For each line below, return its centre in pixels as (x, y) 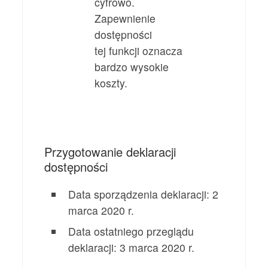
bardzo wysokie (132, 66)
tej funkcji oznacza (139, 50)
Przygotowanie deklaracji (110, 152)
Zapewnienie (125, 18)
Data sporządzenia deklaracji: (141, 194)
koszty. (111, 83)
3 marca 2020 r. (157, 248)
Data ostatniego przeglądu (131, 232)
